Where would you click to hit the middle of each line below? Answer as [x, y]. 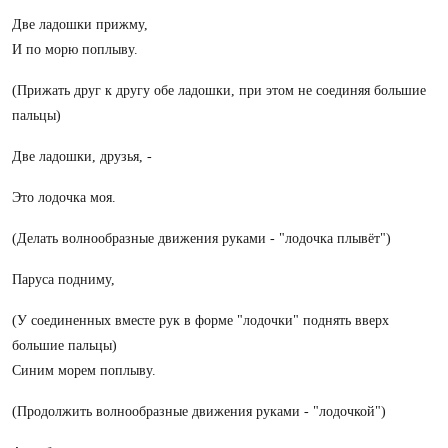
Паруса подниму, [63, 279]
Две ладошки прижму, [80, 24]
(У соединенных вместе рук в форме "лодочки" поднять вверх [200, 320]
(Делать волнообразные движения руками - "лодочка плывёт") [201, 238]
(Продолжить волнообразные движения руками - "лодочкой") [199, 411]
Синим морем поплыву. [84, 370]
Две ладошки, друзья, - [82, 156]
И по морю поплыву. [75, 49]
